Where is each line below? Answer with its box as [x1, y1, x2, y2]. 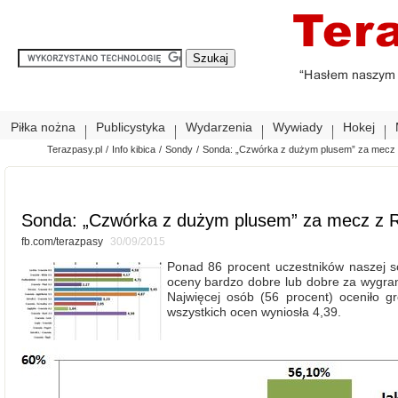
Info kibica [112, 144, 156, 155]
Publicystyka [96, 120, 165, 134]
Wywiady [273, 120, 322, 134]
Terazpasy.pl [47, 144, 103, 155]
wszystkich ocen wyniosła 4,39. [166, 304, 341, 319]
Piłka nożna [11, 120, 76, 134]
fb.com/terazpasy [21, 235, 106, 247]
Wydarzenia [186, 120, 252, 134]
